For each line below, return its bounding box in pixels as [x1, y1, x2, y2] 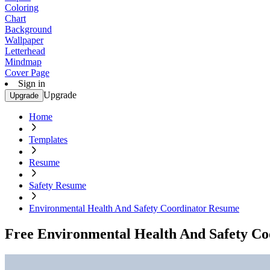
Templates [29, 134, 67, 145]
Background [5, 24, 52, 34]
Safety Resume [29, 180, 86, 190]
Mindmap [5, 57, 42, 67]
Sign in [18, 78, 45, 89]
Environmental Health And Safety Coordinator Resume [29, 203, 239, 213]
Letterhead [5, 46, 45, 56]
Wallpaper [5, 35, 43, 45]
